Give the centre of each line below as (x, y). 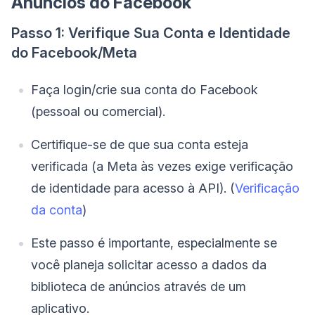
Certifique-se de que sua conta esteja (140, 144)
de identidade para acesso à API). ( (133, 188)
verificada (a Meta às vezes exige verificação (162, 166)
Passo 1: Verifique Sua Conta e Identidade (151, 33)
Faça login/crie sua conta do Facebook (144, 89)
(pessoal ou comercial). (98, 111)
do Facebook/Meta (74, 52)
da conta (57, 210)
